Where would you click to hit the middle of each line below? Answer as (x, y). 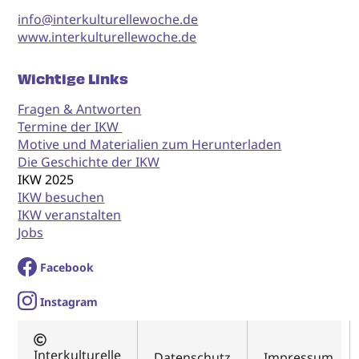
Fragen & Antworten (80, 109)
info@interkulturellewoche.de (108, 19)
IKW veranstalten (70, 215)
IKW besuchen (61, 198)
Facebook (67, 268)
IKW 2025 (46, 180)
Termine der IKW (70, 127)
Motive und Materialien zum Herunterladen (150, 145)
